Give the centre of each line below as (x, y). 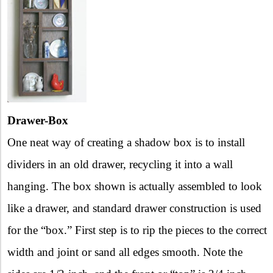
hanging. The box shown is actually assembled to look (135, 186)
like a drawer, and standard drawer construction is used (134, 208)
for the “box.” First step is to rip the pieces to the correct (137, 230)
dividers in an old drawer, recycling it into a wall (120, 164)
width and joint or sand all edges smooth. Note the (125, 252)
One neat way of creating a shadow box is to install (126, 142)
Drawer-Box (38, 120)
